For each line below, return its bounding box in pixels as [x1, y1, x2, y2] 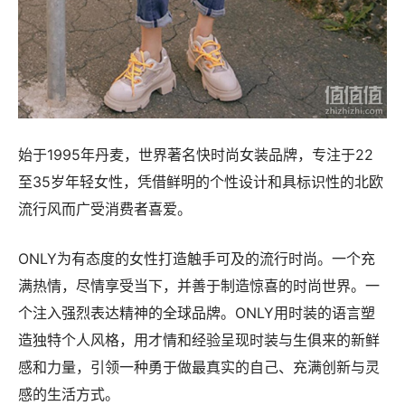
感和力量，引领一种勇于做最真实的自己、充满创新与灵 [18, 358, 380, 377]
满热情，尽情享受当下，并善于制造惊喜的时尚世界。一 [18, 277, 380, 296]
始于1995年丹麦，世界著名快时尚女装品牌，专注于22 [18, 146, 373, 165]
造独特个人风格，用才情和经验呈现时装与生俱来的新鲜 [18, 331, 380, 350]
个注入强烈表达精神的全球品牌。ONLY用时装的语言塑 [18, 304, 375, 323]
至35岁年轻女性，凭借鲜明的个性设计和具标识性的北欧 [18, 173, 383, 192]
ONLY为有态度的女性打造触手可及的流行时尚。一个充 [18, 250, 375, 268]
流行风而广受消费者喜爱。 [18, 200, 192, 219]
